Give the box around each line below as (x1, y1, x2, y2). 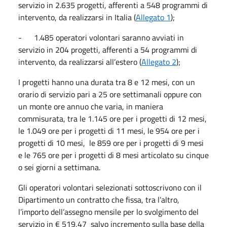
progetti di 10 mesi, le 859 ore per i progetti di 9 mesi (18, 136, 204, 149)
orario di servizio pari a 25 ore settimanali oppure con (18, 88, 202, 100)
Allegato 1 (136, 11, 171, 23)
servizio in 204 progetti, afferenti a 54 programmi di (18, 43, 197, 56)
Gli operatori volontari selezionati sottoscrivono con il (18, 181, 202, 194)
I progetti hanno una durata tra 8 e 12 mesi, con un (18, 75, 195, 88)
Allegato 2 (141, 55, 176, 68)
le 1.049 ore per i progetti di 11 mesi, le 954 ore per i (18, 124, 200, 137)
